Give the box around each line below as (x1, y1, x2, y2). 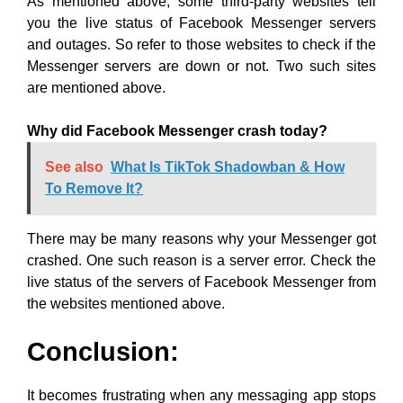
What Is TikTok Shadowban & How (111, 159, 345, 175)
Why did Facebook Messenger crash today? (27, 123, 327, 139)
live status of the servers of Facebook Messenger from (27, 274, 376, 290)
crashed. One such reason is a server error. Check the (27, 253, 376, 268)
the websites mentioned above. (27, 296, 225, 311)
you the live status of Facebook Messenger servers (27, 15, 376, 31)
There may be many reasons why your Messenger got (27, 231, 376, 246)
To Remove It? (45, 181, 143, 196)
